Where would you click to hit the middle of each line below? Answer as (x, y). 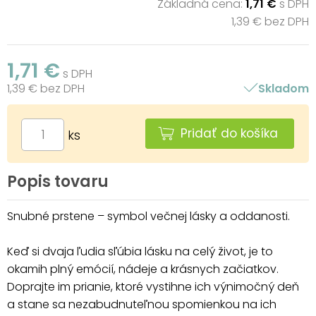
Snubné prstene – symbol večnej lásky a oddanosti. (148, 216)
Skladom (283, 88)
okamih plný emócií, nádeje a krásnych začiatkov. (143, 269)
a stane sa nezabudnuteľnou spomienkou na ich (142, 304)
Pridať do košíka (229, 133)
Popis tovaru (58, 181)
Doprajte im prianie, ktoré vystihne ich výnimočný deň (153, 286)
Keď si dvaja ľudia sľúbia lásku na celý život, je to (140, 251)
